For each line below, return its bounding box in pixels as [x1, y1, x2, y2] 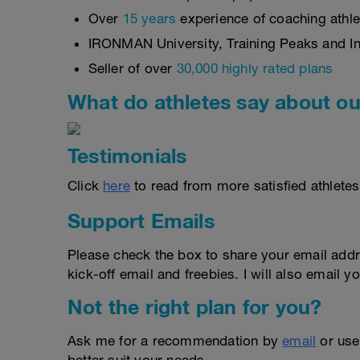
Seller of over [88, 60, 177, 76]
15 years [122, 10, 177, 27]
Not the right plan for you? [67, 295, 322, 318]
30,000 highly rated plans [176, 60, 333, 76]
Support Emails [67, 209, 215, 232]
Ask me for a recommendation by [67, 333, 283, 349]
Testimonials [67, 144, 187, 167]
